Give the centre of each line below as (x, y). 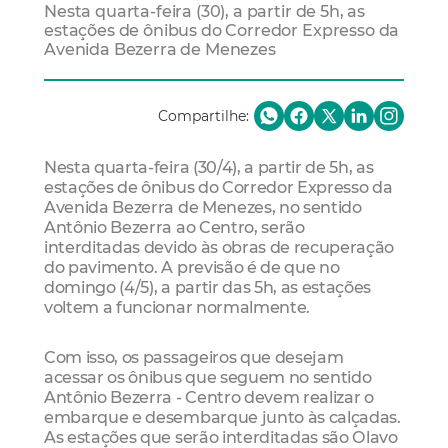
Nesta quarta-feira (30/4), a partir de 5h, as (209, 167)
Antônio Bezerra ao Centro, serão (174, 227)
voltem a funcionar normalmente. (177, 307)
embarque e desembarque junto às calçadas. (222, 416)
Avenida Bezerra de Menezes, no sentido (203, 207)
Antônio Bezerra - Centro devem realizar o (209, 396)
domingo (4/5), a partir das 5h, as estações (208, 287)
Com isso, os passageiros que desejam (194, 356)
